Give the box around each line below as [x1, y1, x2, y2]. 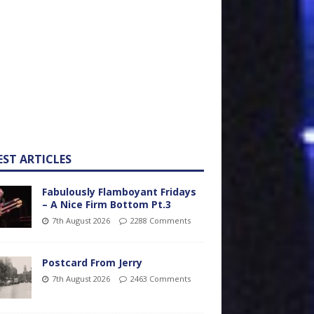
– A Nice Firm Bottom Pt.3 [41, 198, 171, 211]
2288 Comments [130, 215, 191, 226]
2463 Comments [130, 273, 191, 284]
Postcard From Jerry [41, 256, 142, 269]
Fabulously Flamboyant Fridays [41, 185, 196, 198]
